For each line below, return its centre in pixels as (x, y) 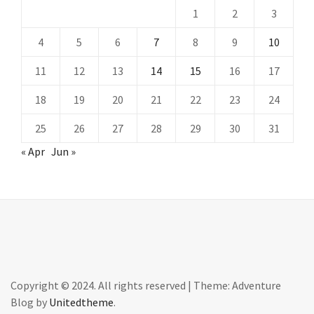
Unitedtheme (81, 302)
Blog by (30, 302)
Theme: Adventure (237, 285)
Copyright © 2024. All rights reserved (99, 285)
